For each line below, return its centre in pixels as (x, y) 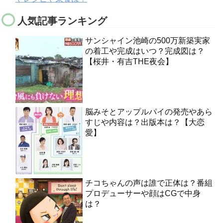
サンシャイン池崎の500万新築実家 (148, 41)
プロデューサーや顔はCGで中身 (143, 194)
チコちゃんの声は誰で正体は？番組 (149, 183)
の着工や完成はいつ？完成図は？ (145, 51)
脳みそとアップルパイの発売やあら (149, 112)
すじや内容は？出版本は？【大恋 (145, 122)
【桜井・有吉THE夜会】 (129, 62)
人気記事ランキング (62, 21)
